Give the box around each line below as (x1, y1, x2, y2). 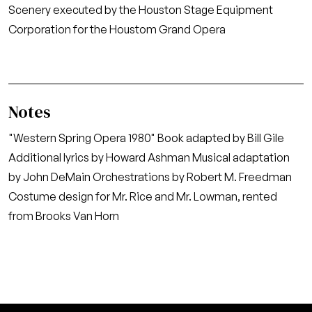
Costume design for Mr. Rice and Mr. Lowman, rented (8, 189, 277, 203)
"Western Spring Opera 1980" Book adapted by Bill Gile (8, 131, 284, 145)
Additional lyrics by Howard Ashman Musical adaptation (8, 150, 290, 164)
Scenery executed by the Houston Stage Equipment (8, 3, 273, 17)
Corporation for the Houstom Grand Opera (8, 22, 226, 36)
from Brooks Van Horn (8, 209, 119, 223)
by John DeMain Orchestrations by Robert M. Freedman (8, 170, 292, 184)
